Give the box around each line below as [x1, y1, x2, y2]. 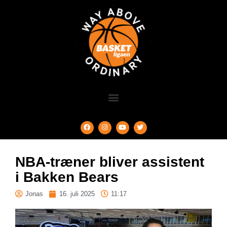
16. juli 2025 [59, 190, 95, 198]
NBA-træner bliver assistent [15, 154, 204, 170]
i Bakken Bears [15, 169, 119, 185]
